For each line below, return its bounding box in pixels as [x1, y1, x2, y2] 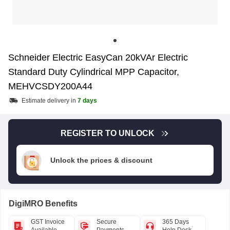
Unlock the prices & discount [50, 156, 152, 164]
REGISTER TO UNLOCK [60, 129, 155, 138]
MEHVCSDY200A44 [8, 81, 92, 91]
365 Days [162, 218, 189, 225]
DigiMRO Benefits [9, 199, 78, 208]
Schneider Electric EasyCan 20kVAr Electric [8, 52, 188, 63]
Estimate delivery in [22, 97, 78, 104]
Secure [97, 218, 117, 225]
